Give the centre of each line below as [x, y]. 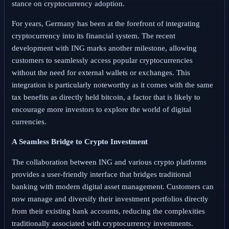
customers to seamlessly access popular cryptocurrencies [102, 61]
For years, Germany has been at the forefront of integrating [106, 24]
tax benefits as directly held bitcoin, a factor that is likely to [106, 97]
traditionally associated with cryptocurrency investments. [102, 223]
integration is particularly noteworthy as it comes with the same [112, 85]
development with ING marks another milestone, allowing [104, 48]
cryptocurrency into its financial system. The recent [93, 36]
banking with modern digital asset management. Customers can [112, 186]
